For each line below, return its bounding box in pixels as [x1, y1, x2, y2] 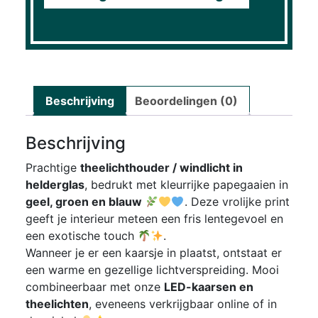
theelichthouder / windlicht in [79, 160, 243, 175]
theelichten [25, 297, 89, 312]
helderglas [25, 177, 84, 192]
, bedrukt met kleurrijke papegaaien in [84, 177, 288, 192]
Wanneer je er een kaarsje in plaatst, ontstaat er [25, 246, 282, 261]
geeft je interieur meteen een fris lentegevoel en [25, 212, 283, 226]
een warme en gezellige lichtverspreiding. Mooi [25, 263, 279, 278]
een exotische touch [25, 229, 138, 243]
